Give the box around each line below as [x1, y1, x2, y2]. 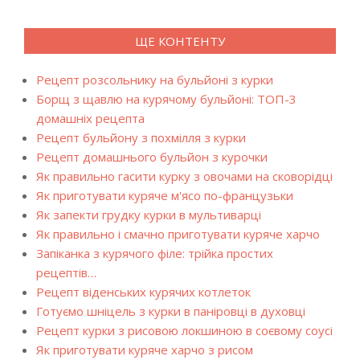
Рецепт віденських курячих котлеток [36, 284, 251, 300]
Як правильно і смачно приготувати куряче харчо [36, 226, 320, 242]
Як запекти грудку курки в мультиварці [36, 207, 261, 223]
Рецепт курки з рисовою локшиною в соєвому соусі [36, 322, 333, 338]
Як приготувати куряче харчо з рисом [36, 342, 253, 358]
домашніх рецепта [36, 110, 145, 126]
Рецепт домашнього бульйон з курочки [36, 149, 268, 165]
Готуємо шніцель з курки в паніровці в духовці [36, 303, 305, 319]
